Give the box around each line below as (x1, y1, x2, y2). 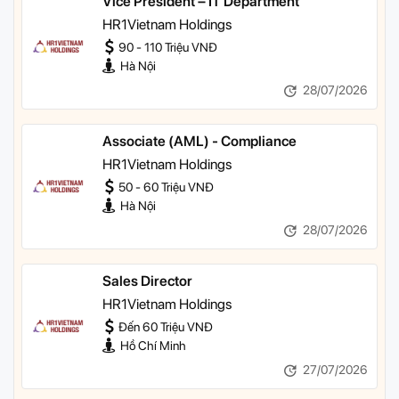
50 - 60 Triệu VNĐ (116, 180, 214, 195)
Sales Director (102, 273, 192, 290)
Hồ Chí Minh (120, 338, 186, 354)
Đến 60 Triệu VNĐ (116, 320, 213, 335)
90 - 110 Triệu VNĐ (116, 40, 217, 55)
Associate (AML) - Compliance (102, 133, 297, 151)
